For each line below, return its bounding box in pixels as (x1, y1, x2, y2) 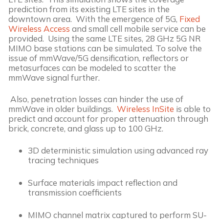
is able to (174, 103, 211, 114)
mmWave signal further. (8, 72, 100, 83)
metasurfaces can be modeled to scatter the (8, 62, 176, 73)
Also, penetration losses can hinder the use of (8, 93, 183, 104)
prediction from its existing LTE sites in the (8, 3, 170, 14)
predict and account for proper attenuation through (8, 113, 208, 124)
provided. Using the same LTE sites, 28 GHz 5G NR (8, 33, 201, 44)
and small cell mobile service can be (70, 23, 206, 34)
